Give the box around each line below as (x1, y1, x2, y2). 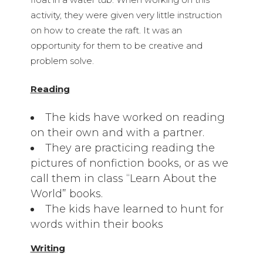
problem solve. (30, 55, 94, 66)
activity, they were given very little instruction (30, 9, 222, 21)
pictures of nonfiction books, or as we (30, 157, 228, 170)
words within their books (30, 218, 163, 231)
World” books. (30, 187, 103, 200)
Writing (30, 242, 65, 254)
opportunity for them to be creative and (30, 40, 203, 51)
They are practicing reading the (45, 141, 215, 154)
